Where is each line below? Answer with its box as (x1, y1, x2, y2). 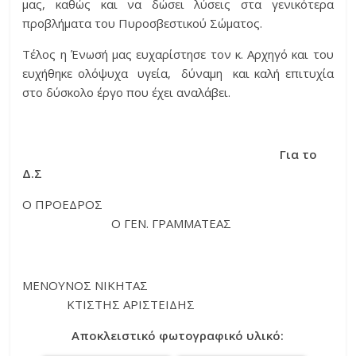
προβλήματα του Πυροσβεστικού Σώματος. (22, 15, 263, 32)
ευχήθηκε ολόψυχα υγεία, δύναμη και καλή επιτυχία (22, 65, 334, 82)
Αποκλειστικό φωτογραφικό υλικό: (72, 327, 284, 344)
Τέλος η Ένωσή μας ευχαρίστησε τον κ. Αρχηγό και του (22, 46, 334, 63)
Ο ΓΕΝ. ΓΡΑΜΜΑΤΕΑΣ (22, 215, 232, 232)
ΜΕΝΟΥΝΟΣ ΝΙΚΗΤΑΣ (22, 277, 333, 294)
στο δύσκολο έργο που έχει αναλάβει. (22, 84, 231, 101)
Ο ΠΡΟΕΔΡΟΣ (22, 196, 300, 213)
